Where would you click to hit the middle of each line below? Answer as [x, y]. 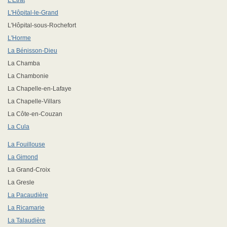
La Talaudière [27, 220]
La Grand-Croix [29, 170]
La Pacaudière [28, 195]
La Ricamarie [26, 208]
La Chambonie [28, 76]
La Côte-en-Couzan [35, 114]
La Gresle [21, 182]
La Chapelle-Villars [34, 101]
